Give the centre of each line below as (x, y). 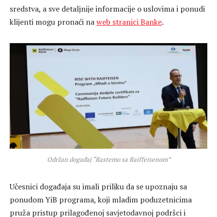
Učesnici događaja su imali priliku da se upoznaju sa (98, 186)
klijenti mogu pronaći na (53, 22)
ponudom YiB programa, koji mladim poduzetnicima (101, 200)
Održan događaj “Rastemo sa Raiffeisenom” (108, 160)
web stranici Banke (129, 22)
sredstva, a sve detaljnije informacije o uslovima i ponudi (107, 9)
